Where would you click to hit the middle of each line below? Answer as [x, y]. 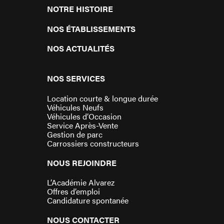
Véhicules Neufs [75, 107]
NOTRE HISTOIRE [80, 9]
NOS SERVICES [76, 78]
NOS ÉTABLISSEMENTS [91, 28]
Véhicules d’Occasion [84, 116]
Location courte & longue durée [102, 98]
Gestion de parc [74, 134]
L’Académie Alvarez [80, 182]
